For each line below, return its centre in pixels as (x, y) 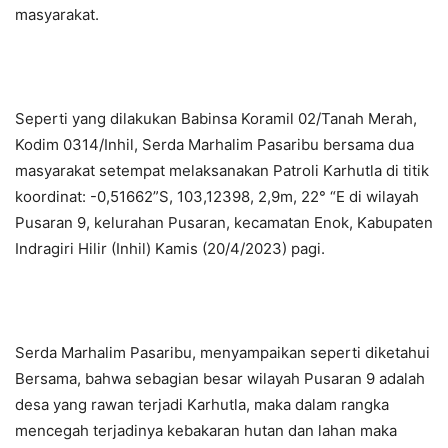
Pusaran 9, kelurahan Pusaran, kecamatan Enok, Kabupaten (224, 222)
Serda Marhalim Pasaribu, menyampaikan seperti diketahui (222, 352)
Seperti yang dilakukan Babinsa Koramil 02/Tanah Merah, (216, 118)
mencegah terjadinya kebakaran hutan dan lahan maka (206, 430)
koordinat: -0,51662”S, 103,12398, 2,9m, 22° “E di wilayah (217, 196)
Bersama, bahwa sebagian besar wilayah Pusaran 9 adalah (220, 378)
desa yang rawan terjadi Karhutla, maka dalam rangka (202, 404)
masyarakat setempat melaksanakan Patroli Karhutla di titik (222, 170)
